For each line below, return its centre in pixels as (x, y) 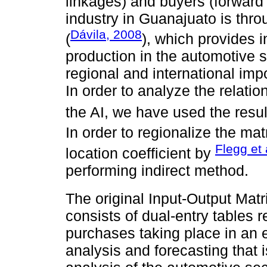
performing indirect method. (157, 170)
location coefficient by (140, 153)
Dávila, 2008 (106, 34)
